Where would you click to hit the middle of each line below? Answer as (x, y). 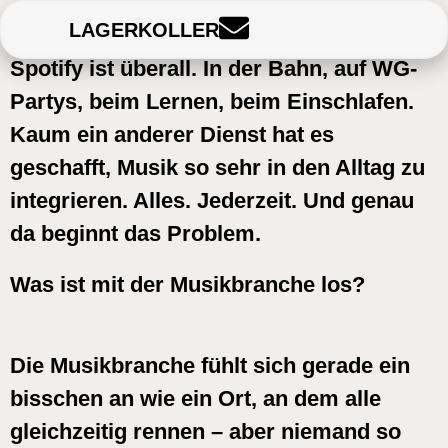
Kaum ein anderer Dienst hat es (172, 134)
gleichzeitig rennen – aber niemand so (205, 432)
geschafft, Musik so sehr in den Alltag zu (217, 167)
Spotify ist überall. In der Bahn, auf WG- (213, 68)
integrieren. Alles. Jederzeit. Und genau (212, 200)
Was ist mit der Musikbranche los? (187, 285)
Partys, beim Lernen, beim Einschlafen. (212, 101)
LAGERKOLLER (144, 29)
